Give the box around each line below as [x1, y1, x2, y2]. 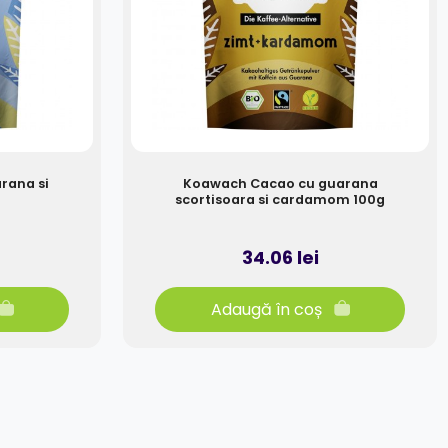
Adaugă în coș [210, 297, 322, 321]
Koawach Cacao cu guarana [182, 175, 378, 193]
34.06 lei [241, 245, 319, 270]
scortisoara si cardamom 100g [175, 191, 385, 209]
